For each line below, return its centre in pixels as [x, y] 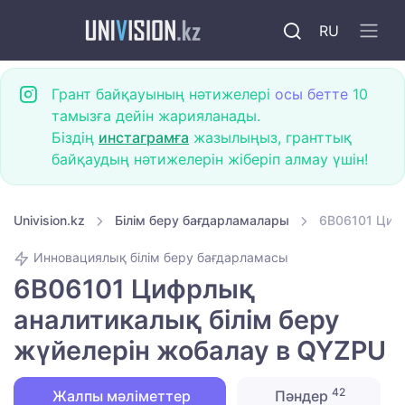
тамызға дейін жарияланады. [156, 116]
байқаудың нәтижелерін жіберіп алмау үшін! [210, 159]
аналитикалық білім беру [177, 320]
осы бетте [311, 94]
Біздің [75, 137]
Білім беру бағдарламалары [202, 220]
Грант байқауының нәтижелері [163, 94]
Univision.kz [49, 220]
